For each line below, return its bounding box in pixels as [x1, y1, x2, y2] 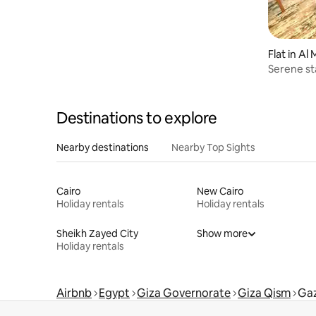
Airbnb [56, 285, 92, 300]
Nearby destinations [56, 140, 149, 154]
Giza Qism [238, 285, 291, 300]
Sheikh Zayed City [56, 226, 138, 240]
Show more [196, 226, 248, 240]
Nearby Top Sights [171, 140, 255, 154]
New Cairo [196, 184, 243, 197]
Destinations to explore [56, 107, 217, 128]
